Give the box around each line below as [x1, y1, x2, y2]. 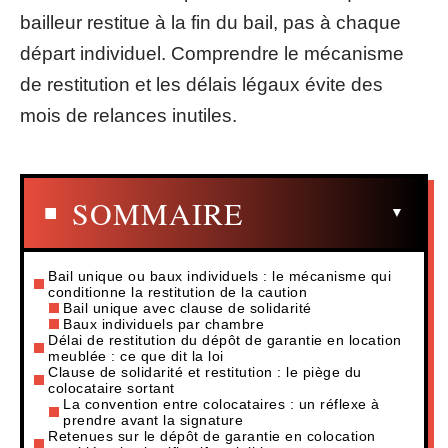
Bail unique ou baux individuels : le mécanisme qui [48, 267, 391, 284]
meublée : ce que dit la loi [48, 347, 224, 364]
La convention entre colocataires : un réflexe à [63, 395, 380, 412]
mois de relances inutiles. [20, 105, 237, 126]
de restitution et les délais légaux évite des [20, 74, 383, 95]
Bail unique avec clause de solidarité [63, 299, 312, 316]
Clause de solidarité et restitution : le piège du [48, 363, 362, 380]
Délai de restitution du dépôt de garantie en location [48, 331, 402, 348]
